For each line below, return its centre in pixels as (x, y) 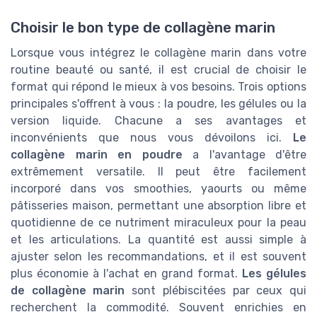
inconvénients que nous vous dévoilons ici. (152, 138)
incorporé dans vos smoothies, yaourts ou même (158, 189)
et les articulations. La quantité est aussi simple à (158, 240)
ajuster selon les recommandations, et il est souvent (158, 257)
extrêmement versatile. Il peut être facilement (158, 172)
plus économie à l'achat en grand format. (126, 274)
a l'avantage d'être (244, 155)
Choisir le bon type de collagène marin (143, 28)
